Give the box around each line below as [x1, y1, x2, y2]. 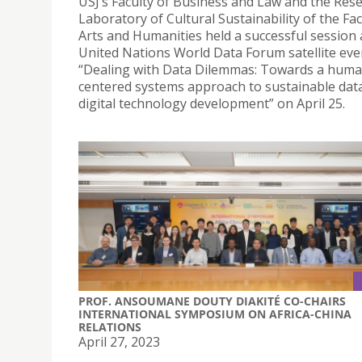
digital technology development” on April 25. [78, 94, 345, 112]
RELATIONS [78, 319, 141, 335]
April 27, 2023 [78, 333, 160, 351]
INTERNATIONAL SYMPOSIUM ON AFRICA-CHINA [78, 306, 351, 322]
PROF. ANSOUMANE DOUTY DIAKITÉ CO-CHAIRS [78, 293, 346, 309]
